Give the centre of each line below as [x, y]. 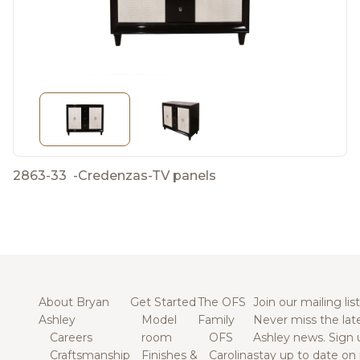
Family [216, 320]
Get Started [163, 303]
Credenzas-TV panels [147, 176]
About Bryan [74, 303]
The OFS [222, 303]
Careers [71, 338]
